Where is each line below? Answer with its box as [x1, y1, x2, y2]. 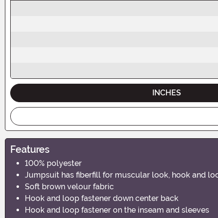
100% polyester [25, 158, 82, 168]
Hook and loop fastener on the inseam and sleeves [25, 205, 209, 215]
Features [10, 143, 50, 155]
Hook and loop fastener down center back [25, 193, 179, 203]
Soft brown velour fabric [25, 182, 114, 191]
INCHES [152, 88, 182, 97]
